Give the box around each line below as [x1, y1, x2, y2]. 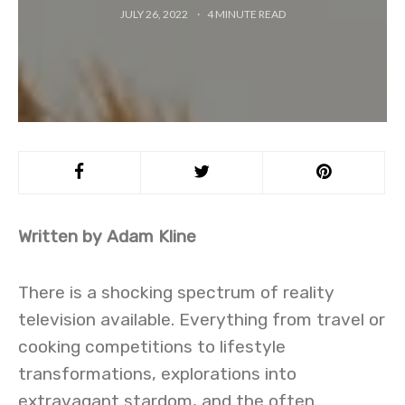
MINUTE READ [214, 7, 286, 21]
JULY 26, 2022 [119, 7, 190, 21]
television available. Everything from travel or [18, 309, 385, 330]
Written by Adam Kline [18, 226, 196, 247]
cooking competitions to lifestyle [18, 336, 286, 357]
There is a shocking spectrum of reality [18, 282, 334, 303]
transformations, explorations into [18, 363, 297, 384]
